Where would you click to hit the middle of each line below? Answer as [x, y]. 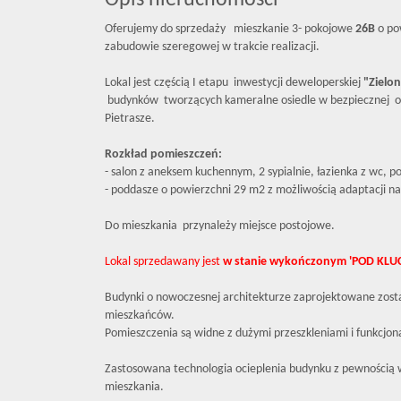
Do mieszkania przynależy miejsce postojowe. [220, 226]
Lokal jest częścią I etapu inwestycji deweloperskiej [234, 83]
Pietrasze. [131, 119]
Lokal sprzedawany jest [164, 262]
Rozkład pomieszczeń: [163, 154]
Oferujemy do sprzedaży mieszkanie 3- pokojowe [230, 29]
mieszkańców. [140, 316]
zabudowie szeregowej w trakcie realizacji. [212, 47]
